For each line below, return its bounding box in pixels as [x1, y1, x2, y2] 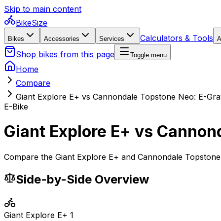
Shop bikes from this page [16, 49, 114, 59]
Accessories [44, 35, 79, 42]
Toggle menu [130, 51, 167, 59]
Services [99, 35, 124, 42]
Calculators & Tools [140, 33, 213, 43]
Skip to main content [4, 4, 81, 14]
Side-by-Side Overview [16, 172, 149, 186]
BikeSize [16, 18, 47, 28]
